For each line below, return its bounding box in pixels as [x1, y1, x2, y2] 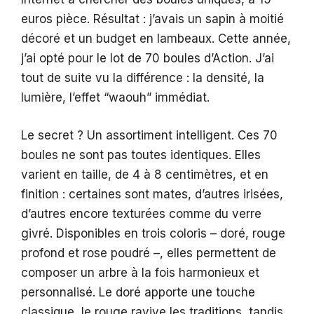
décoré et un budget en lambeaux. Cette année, [21, 32, 291, 46]
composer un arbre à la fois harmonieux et [21, 265, 259, 280]
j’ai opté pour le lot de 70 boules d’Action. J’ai [21, 51, 274, 66]
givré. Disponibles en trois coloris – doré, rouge [21, 226, 285, 240]
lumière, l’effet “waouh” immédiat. [21, 90, 210, 105]
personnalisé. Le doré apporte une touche [21, 285, 255, 299]
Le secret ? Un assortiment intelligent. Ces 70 [21, 128, 278, 142]
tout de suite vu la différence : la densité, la [21, 71, 264, 86]
